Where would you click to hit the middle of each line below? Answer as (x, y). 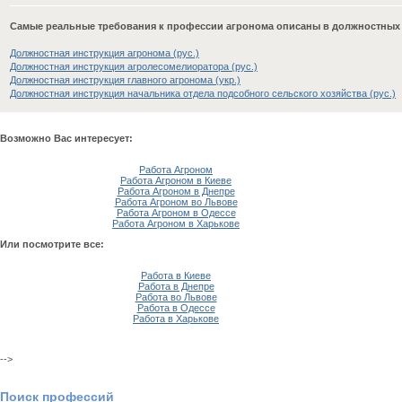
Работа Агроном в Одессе (176, 213)
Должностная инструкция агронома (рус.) (105, 53)
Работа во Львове (176, 297)
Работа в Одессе (176, 308)
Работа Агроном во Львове (176, 202)
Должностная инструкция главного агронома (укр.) (125, 80)
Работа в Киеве (176, 275)
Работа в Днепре (176, 286)
